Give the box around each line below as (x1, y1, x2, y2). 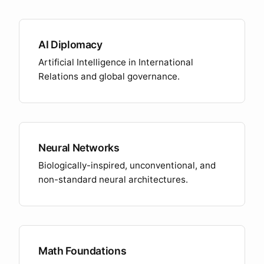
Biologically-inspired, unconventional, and (38, 160, 216, 171)
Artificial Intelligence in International (38, 57, 193, 68)
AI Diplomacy (38, 38, 103, 51)
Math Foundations (38, 245, 127, 257)
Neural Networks (38, 141, 120, 154)
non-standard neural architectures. (38, 174, 188, 185)
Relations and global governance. (38, 71, 180, 82)
